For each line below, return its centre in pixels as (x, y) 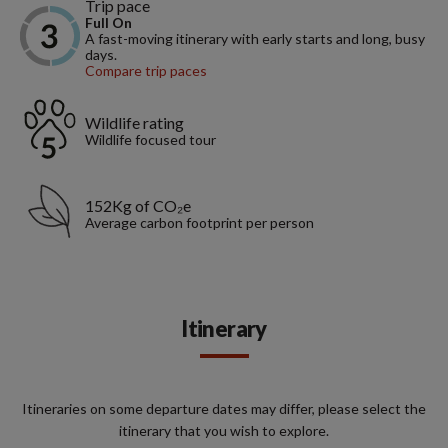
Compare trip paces (146, 71)
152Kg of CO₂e (138, 206)
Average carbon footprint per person (199, 223)
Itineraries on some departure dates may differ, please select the (224, 409)
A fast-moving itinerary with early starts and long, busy (255, 39)
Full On (108, 23)
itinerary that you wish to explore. (224, 431)
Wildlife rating (134, 123)
